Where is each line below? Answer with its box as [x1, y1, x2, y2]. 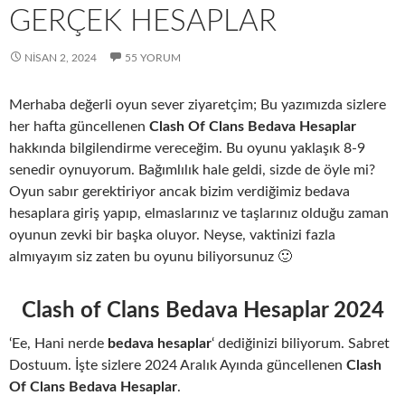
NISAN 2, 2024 [24, 52, 97, 63]
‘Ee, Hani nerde [9, 335, 108, 351]
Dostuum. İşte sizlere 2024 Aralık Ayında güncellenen [9, 357, 346, 372]
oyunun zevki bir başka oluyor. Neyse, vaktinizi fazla [9, 227, 335, 242]
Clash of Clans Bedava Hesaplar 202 [21, 299, 372, 322]
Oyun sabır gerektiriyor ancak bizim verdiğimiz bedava [9, 184, 350, 199]
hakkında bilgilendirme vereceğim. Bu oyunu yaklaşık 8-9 [9, 140, 365, 155]
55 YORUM [125, 52, 181, 63]
